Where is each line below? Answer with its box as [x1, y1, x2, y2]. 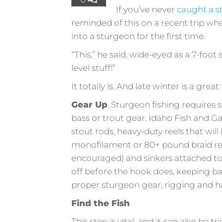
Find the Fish [71, 198, 130, 208]
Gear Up [71, 99, 108, 110]
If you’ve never [116, 4, 177, 14]
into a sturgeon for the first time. [71, 31, 206, 41]
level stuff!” [71, 62, 116, 73]
